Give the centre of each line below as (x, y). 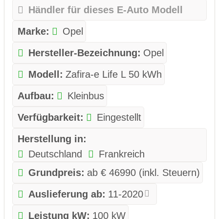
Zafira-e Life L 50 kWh (113, 75)
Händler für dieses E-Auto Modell (105, 10)
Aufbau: (36, 96)
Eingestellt (119, 118)
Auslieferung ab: (67, 194)
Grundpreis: (56, 173)
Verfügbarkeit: (51, 118)
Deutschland (55, 154)
